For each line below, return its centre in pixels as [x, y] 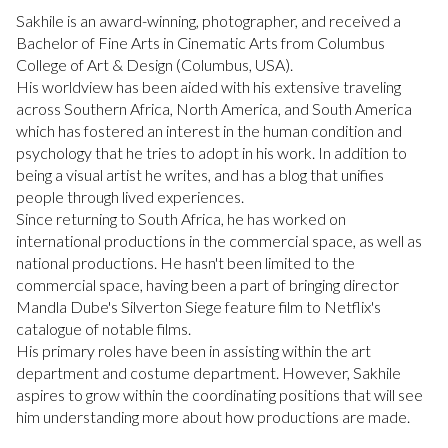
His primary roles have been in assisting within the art [193, 351]
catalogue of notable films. [103, 329]
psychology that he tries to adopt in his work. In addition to [211, 153]
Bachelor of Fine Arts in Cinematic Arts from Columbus [200, 43]
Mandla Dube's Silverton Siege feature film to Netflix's [198, 307]
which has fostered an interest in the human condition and [209, 131]
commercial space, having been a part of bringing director [207, 285]
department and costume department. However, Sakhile [208, 373]
